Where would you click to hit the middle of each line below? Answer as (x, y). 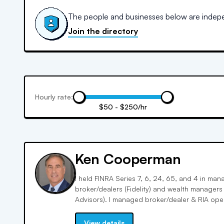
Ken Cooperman (128, 159)
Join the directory (103, 31)
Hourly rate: (54, 97)
